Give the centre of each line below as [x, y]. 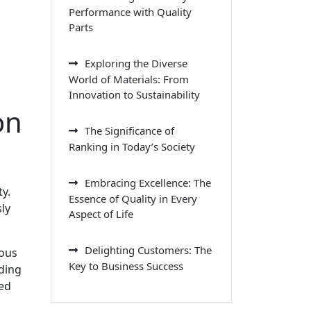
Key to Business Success [126, 266]
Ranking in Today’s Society [132, 146]
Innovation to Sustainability [134, 94]
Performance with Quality [130, 11]
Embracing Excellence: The [148, 182]
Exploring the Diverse [136, 63]
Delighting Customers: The [148, 250]
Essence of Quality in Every [133, 198]
